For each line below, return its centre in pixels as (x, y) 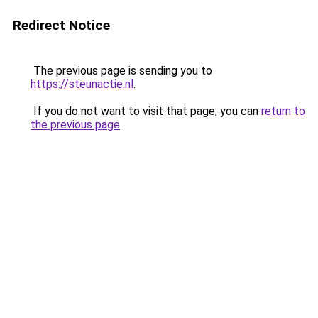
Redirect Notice (61, 25)
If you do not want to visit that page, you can (146, 111)
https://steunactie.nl (82, 84)
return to (283, 111)
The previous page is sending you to (121, 71)
